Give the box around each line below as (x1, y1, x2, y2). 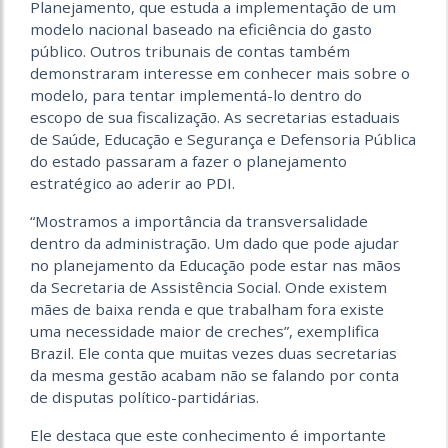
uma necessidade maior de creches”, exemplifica (30, 321, 379, 341)
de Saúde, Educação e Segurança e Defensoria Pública (30, 129, 416, 149)
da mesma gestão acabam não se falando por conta (30, 365, 399, 385)
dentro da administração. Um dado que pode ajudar (30, 233, 399, 253)
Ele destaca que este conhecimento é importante (30, 425, 386, 445)
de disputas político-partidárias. (30, 387, 259, 407)
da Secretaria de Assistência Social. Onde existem (30, 277, 387, 297)
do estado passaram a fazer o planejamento (30, 151, 347, 171)
